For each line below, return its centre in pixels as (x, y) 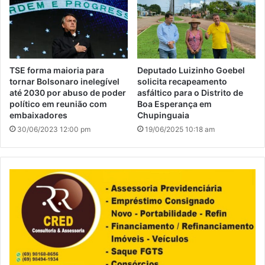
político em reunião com (58, 104)
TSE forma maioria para (57, 70)
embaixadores (38, 115)
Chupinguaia (163, 115)
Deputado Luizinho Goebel (191, 70)
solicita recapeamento (182, 81)
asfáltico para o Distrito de (190, 92)
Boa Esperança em (174, 104)
